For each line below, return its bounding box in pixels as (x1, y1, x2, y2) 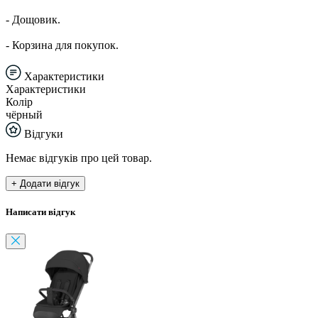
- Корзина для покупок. (6, 38, 119, 51)
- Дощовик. (6, 13, 60, 26)
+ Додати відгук (11, 177, 79, 189)
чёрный (6, 108, 43, 121)
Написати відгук (6, 207, 75, 218)
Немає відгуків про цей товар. (6, 151, 152, 164)
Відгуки (21, 127, 63, 140)
